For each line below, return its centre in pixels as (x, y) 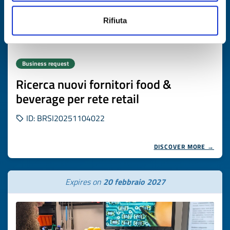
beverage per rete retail (78, 99)
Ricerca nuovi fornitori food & (94, 84)
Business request (45, 63)
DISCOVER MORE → (184, 147)
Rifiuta (115, 20)
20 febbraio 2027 (134, 182)
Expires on (84, 182)
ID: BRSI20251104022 (64, 118)
